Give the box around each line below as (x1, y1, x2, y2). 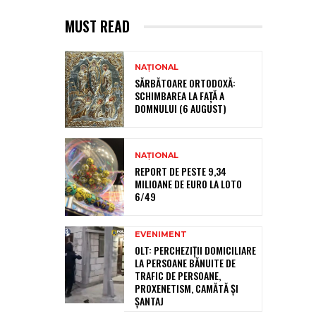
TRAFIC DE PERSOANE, (135, 267, 221, 283)
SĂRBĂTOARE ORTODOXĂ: (135, 75, 236, 91)
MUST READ (65, 16, 130, 37)
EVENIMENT (135, 229, 187, 239)
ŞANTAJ (135, 293, 164, 308)
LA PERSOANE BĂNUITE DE (135, 255, 236, 270)
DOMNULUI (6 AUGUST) (135, 101, 226, 116)
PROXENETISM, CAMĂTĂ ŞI (135, 280, 238, 296)
